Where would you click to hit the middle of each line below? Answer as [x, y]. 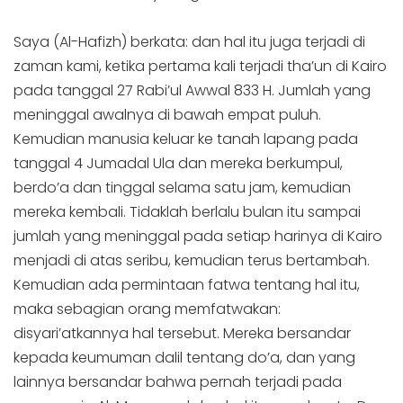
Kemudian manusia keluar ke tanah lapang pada [186, 139]
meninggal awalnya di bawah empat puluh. [167, 115]
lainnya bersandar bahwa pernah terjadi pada [178, 382]
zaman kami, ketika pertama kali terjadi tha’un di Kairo [200, 67]
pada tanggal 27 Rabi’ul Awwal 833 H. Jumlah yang [192, 91]
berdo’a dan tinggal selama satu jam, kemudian [182, 188]
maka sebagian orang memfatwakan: [147, 309]
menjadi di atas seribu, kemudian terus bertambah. [192, 261]
